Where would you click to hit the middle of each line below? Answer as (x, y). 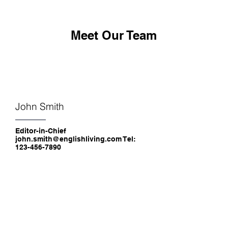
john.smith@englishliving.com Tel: (76, 139)
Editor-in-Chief (41, 131)
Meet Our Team (113, 35)
